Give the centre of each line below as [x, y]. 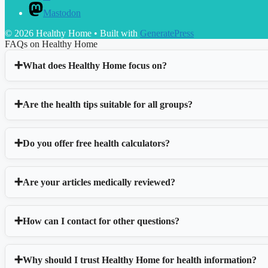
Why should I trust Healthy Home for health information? [140, 260]
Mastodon [62, 13]
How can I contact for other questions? [101, 221]
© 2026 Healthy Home [48, 33]
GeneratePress [167, 33]
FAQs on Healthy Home [51, 44]
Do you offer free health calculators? [96, 143]
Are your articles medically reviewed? [99, 182]
